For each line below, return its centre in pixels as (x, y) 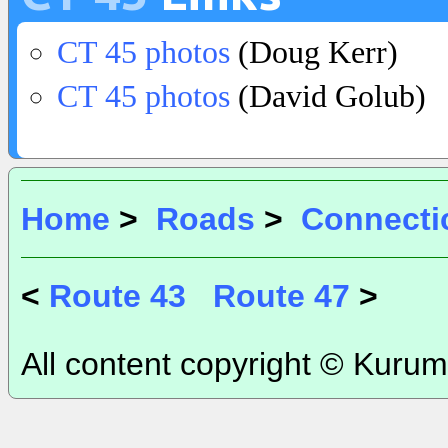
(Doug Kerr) (314, 52)
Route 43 (117, 296)
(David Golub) (328, 96)
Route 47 (281, 296)
